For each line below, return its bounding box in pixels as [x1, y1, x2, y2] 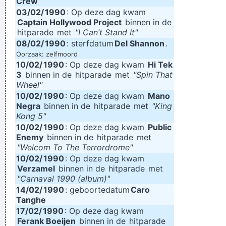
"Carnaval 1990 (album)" [17, 174, 110, 184]
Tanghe [16, 195, 46, 205]
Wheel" [16, 80, 42, 90]
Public [148, 122, 172, 132]
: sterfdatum [67, 38, 114, 48]
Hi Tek [148, 60, 173, 70]
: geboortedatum [65, 185, 130, 195]
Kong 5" [16, 111, 46, 121]
